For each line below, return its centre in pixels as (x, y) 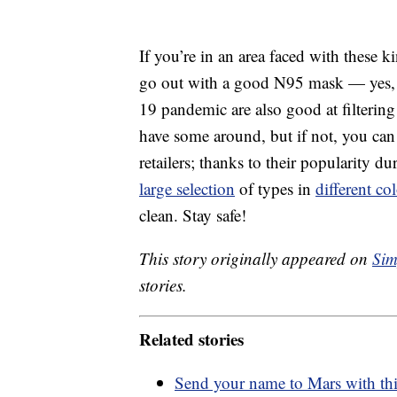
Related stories (191, 339)
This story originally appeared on (256, 259)
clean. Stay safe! (193, 215)
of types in (275, 189)
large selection (187, 189)
